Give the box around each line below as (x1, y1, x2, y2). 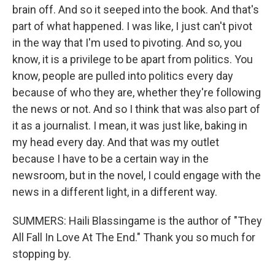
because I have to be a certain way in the (12, 152, 209, 165)
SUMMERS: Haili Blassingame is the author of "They (12, 214, 262, 227)
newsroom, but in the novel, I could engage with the (12, 169, 261, 182)
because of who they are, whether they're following (12, 86, 261, 99)
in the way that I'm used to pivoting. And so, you (12, 36, 242, 49)
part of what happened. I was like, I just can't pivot (12, 20, 252, 33)
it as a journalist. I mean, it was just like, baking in (12, 119, 247, 132)
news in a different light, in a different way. (12, 185, 217, 198)
